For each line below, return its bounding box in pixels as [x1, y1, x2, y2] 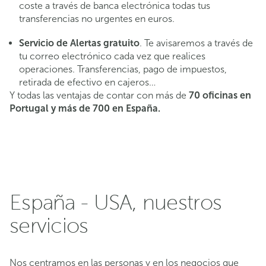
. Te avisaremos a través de [140, 37, 253, 49]
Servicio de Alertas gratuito [19, 37, 140, 49]
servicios [9, 214, 88, 237]
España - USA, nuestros [9, 191, 222, 214]
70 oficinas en [189, 89, 251, 101]
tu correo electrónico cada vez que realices [19, 50, 205, 62]
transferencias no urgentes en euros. [19, 12, 175, 24]
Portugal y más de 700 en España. [9, 102, 160, 114]
